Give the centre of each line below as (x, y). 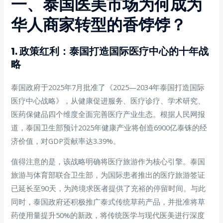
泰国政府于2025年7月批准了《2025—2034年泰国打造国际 (108, 87)
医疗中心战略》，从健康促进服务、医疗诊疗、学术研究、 (108, 100)
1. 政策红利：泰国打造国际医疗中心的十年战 (110, 51)
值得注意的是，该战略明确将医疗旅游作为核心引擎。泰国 (108, 162)
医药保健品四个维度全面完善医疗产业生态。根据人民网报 (108, 114)
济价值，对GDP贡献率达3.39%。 (66, 141)
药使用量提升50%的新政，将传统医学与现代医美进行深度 (108, 215)
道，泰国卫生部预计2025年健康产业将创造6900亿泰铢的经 (109, 127)
